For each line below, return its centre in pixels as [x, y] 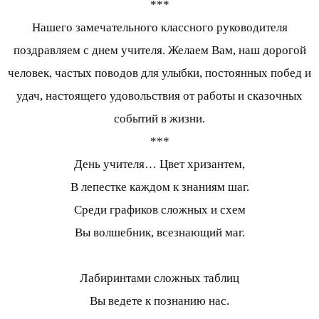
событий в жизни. [159, 119]
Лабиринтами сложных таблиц [159, 278]
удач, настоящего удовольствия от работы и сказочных [159, 96]
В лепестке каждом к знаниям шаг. [159, 187]
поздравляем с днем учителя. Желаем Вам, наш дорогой [159, 51]
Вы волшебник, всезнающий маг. [159, 233]
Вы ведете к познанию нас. [159, 301]
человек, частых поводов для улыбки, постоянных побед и [159, 73]
